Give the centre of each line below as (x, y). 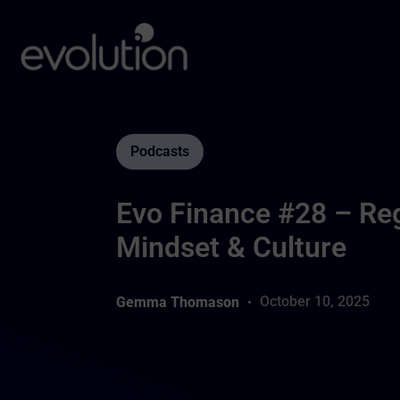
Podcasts (159, 151)
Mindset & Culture (231, 247)
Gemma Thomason (177, 302)
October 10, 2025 (314, 301)
